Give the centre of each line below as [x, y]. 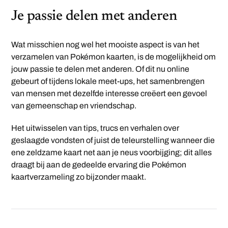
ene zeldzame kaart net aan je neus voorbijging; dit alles [112, 153]
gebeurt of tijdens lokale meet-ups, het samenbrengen [108, 81]
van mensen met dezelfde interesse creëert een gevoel [109, 94]
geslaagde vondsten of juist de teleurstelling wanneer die [113, 140]
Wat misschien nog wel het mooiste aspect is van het [106, 45]
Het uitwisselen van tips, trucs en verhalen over [95, 128]
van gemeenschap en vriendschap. [74, 106]
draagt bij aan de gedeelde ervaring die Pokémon [99, 165]
